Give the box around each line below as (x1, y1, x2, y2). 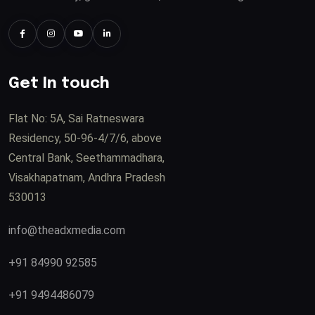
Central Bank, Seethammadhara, (8, 150, 165, 165)
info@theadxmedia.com (8, 223, 125, 237)
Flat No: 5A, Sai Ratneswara (8, 111, 144, 125)
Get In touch (8, 75, 110, 91)
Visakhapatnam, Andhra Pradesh (8, 170, 165, 184)
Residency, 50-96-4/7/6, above (8, 131, 162, 145)
